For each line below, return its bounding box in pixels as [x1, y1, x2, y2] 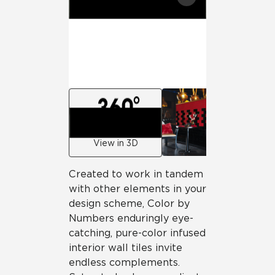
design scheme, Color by [69, 198, 190, 209]
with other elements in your [69, 183, 206, 195]
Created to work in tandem [69, 168, 203, 180]
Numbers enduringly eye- [69, 212, 193, 224]
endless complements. [69, 257, 180, 268]
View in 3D [93, 137, 138, 148]
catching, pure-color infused [69, 227, 206, 239]
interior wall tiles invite [69, 242, 182, 254]
